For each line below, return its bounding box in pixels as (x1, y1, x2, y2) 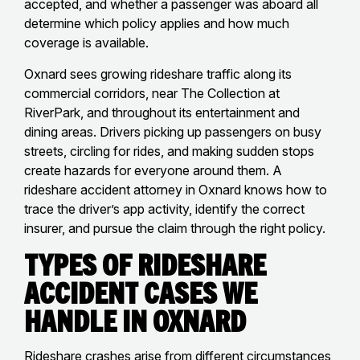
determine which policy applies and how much (24, 14, 289, 31)
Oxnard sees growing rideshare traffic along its (24, 65, 292, 82)
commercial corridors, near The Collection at (24, 84, 280, 101)
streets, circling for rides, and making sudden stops (24, 142, 314, 159)
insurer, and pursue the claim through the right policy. (24, 219, 325, 236)
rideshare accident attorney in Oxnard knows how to (24, 181, 327, 198)
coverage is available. (24, 34, 149, 51)
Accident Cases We (24, 273, 257, 309)
